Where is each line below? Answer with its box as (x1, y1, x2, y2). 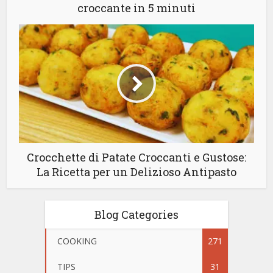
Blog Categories (94, 207, 179, 222)
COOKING (57, 235, 97, 247)
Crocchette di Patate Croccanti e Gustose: (27, 149, 246, 165)
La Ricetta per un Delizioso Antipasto (37, 164, 236, 179)
